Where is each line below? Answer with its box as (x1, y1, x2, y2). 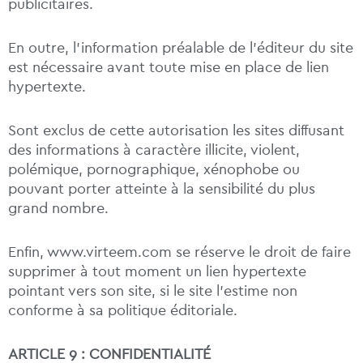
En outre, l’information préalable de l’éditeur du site (8, 40, 353, 57)
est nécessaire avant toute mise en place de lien (8, 59, 329, 76)
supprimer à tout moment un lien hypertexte (8, 263, 306, 280)
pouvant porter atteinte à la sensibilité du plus (8, 181, 315, 198)
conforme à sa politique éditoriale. (8, 302, 237, 319)
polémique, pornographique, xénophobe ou (8, 161, 300, 178)
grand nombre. (8, 200, 109, 217)
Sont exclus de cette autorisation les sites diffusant (8, 122, 344, 139)
